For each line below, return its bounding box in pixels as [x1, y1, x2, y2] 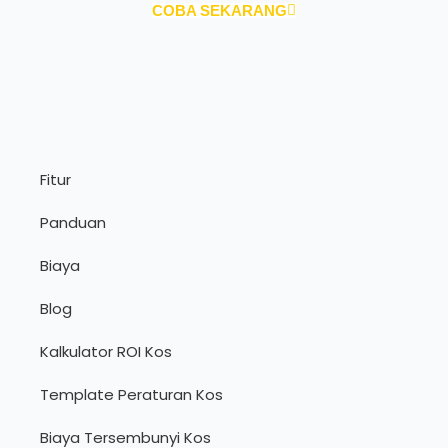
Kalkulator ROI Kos [40, 341, 172, 363]
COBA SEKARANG [152, 2, 287, 20]
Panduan [40, 212, 106, 234]
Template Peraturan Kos [40, 384, 223, 406]
